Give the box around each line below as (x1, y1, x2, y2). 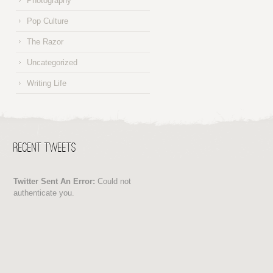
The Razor (26, 37, 63, 47)
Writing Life (26, 79, 66, 88)
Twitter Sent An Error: (13, 176, 96, 186)
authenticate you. (13, 188, 75, 197)
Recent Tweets (13, 141, 77, 155)
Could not (95, 176, 132, 186)
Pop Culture (26, 16, 68, 26)
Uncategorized (26, 58, 77, 68)
